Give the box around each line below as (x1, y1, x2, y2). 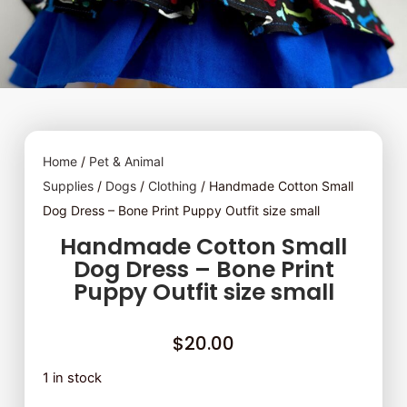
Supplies (42, 178, 94, 194)
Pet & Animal (88, 154, 164, 169)
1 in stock (42, 370, 102, 386)
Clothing (147, 178, 197, 194)
